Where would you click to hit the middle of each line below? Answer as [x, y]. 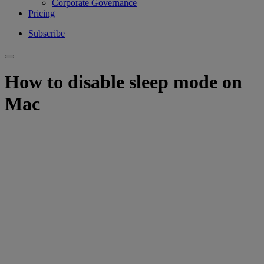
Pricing [42, 13]
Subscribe [47, 33]
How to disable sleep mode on [123, 82]
